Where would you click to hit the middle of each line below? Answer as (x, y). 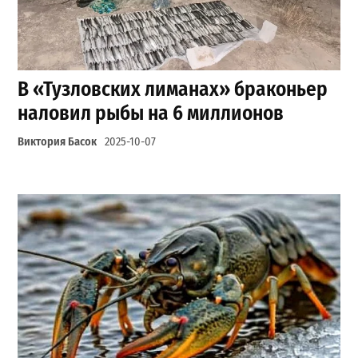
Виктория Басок (58, 142)
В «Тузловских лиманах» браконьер (173, 89)
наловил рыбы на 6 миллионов (151, 113)
